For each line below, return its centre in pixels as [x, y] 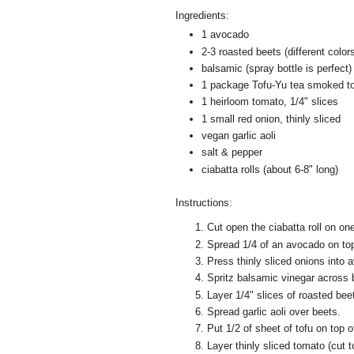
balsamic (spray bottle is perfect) [277, 68]
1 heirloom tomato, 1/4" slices [270, 102]
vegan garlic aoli [239, 136]
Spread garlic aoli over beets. [274, 311]
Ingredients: [202, 15]
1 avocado [225, 35]
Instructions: [204, 203]
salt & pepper [232, 153]
